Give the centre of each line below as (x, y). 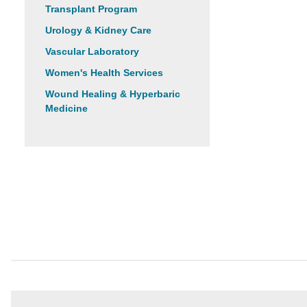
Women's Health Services (104, 73)
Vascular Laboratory (92, 51)
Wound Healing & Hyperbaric (113, 94)
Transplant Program (91, 9)
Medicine (66, 108)
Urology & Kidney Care (98, 30)
